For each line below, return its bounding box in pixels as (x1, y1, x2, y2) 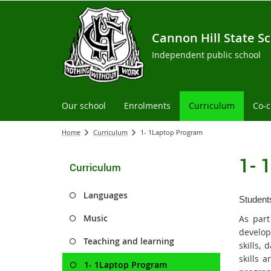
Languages (83, 189, 128, 201)
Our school (62, 100, 106, 111)
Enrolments (124, 100, 171, 111)
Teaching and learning (83, 235, 174, 247)
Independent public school (152, 49, 261, 60)
